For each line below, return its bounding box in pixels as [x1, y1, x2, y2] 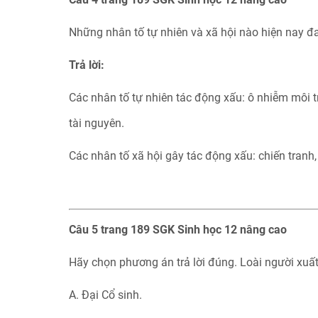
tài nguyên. [68, 116, 124, 130]
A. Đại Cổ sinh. [68, 288, 142, 302]
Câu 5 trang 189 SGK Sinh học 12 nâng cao [68, 223, 287, 236]
